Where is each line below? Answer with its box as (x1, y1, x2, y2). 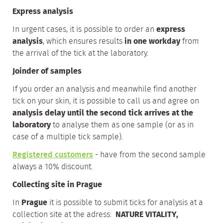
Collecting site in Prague (12, 179, 102, 191)
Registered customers (12, 149, 93, 161)
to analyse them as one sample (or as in (51, 119, 194, 131)
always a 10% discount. (12, 161, 93, 173)
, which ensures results (43, 35, 124, 48)
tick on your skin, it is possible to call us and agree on (12, 95, 199, 108)
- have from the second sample (93, 149, 206, 161)
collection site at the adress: (12, 209, 113, 221)
